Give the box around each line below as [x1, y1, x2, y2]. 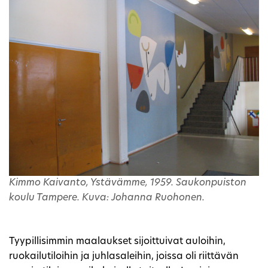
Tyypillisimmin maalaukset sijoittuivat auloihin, [9, 236, 226, 246]
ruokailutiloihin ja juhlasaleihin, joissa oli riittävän [9, 251, 239, 261]
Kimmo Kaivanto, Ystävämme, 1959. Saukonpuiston [9, 178, 246, 188]
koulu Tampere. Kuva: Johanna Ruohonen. [9, 193, 205, 203]
